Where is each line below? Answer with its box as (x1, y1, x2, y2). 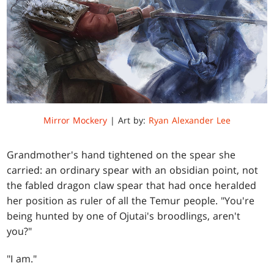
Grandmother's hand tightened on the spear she (7, 148, 236, 162)
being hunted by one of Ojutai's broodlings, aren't (7, 209, 241, 223)
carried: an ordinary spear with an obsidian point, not (7, 163, 259, 177)
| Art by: (107, 114, 149, 127)
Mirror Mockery (43, 114, 107, 127)
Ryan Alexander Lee (149, 114, 231, 127)
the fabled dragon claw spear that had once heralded (7, 179, 257, 193)
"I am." (7, 252, 37, 266)
